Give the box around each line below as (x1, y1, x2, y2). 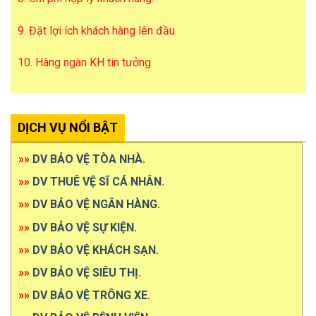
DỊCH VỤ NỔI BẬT (18, 120, 118, 135)
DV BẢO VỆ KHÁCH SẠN (32, 243, 156, 257)
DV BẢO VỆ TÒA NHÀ (32, 152, 142, 166)
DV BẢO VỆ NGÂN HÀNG (32, 197, 157, 212)
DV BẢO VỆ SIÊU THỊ (32, 266, 138, 280)
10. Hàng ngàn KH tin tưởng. (18, 56, 153, 70)
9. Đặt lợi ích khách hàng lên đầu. (18, 23, 177, 37)
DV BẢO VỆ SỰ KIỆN (32, 220, 134, 234)
